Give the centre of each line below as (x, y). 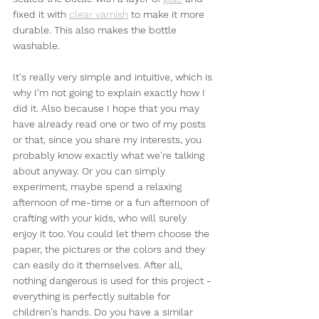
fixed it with (41, 15)
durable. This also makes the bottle (96, 30)
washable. (36, 46)
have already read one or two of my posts (111, 124)
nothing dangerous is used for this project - (114, 281)
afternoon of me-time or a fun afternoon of (112, 203)
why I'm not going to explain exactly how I (110, 93)
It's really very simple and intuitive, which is (114, 77)
